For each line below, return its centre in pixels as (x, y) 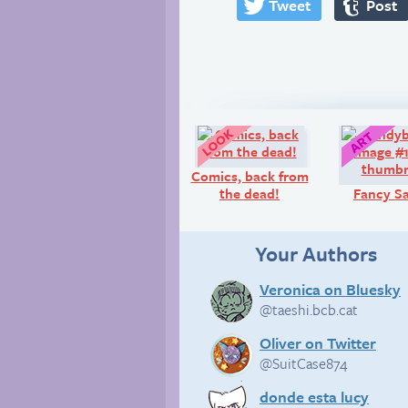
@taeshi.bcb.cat (308, 309)
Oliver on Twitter (317, 342)
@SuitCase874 (303, 363)
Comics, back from (250, 175)
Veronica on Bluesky (330, 289)
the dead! (250, 193)
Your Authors (316, 253)
